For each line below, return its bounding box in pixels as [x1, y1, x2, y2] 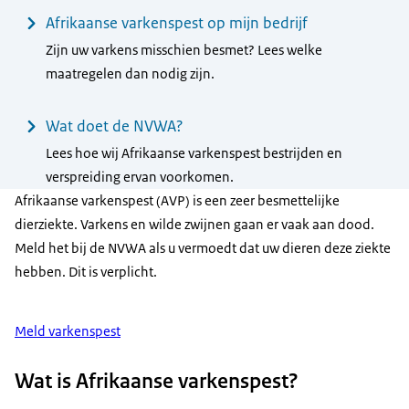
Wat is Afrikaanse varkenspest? [15, 366, 299, 394]
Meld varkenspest [15, 321, 121, 340]
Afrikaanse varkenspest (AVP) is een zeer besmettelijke [15, 192, 340, 210]
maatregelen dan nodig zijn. [45, 65, 215, 84]
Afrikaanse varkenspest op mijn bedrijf [45, 12, 308, 33]
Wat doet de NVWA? [45, 116, 184, 137]
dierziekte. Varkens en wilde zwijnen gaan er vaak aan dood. [15, 215, 374, 234]
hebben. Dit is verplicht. [15, 263, 157, 281]
